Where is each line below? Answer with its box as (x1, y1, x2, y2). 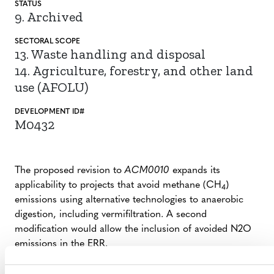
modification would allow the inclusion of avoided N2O (15, 224, 251, 234)
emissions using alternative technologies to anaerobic (15, 195, 243, 205)
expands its (169, 166, 220, 176)
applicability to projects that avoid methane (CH (15, 180, 221, 190)
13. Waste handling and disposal (15, 46, 206, 62)
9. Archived (15, 9, 83, 25)
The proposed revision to (15, 166, 125, 176)
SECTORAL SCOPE (15, 38, 81, 45)
